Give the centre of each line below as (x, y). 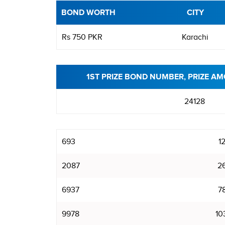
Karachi (195, 37)
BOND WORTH (88, 13)
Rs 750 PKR (82, 37)
